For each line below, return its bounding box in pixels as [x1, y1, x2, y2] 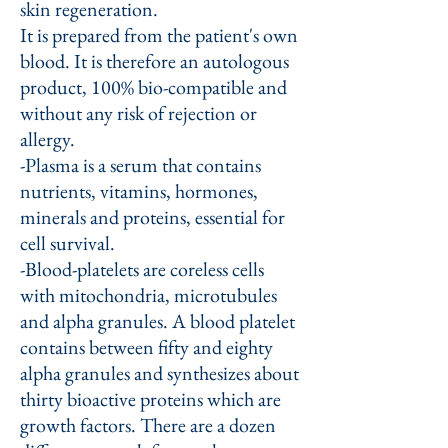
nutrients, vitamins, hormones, [20, 178, 258, 204]
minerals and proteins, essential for [20, 204, 285, 230]
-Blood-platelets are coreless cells [20, 256, 264, 282]
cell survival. [20, 230, 115, 256]
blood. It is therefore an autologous [20, 48, 289, 74]
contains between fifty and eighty [20, 334, 273, 360]
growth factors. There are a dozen [20, 412, 276, 438]
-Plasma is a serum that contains [20, 152, 261, 178]
